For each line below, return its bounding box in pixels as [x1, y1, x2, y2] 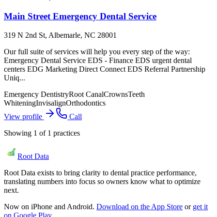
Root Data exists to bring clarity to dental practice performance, [4, 168, 197, 177]
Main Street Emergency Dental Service [4, 11, 156, 21]
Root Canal [69, 90, 104, 98]
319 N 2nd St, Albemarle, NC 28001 [4, 31, 117, 39]
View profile [4, 112, 44, 121]
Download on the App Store [96, 202, 183, 211]
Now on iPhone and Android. [4, 202, 96, 211]
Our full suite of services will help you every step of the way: [4, 47, 190, 56]
